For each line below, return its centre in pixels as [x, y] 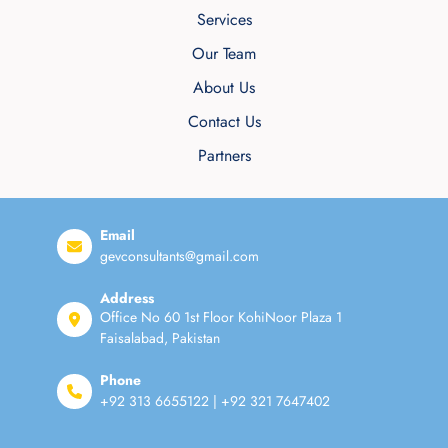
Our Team [224, 53]
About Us [224, 87]
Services [224, 19]
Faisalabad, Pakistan [160, 337]
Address [127, 297]
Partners [224, 155]
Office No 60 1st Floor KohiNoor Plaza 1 [221, 316]
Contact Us [224, 121]
